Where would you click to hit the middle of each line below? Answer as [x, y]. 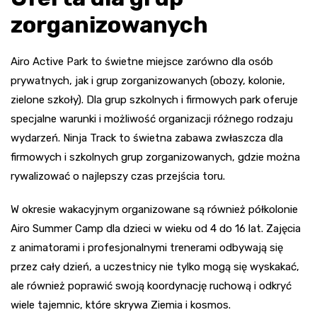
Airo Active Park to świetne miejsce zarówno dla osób [142, 62]
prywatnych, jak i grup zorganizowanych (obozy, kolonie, [148, 81]
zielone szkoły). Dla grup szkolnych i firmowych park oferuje [154, 100]
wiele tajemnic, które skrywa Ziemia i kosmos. [121, 305]
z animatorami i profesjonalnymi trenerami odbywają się [147, 248]
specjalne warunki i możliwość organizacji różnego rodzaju [152, 119]
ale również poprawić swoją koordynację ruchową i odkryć [151, 286]
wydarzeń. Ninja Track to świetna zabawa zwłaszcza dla [147, 138]
